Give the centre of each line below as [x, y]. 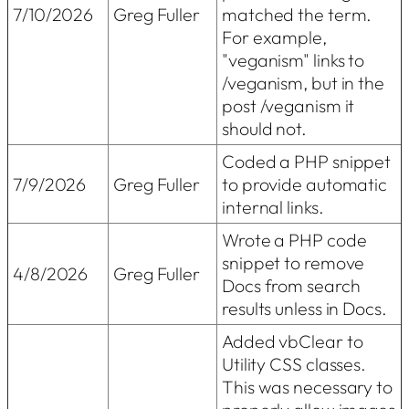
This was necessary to [307, 386]
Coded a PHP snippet [307, 161]
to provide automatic [304, 184]
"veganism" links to [294, 59]
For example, [274, 37]
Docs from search [291, 285]
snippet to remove [294, 262]
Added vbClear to [293, 341]
